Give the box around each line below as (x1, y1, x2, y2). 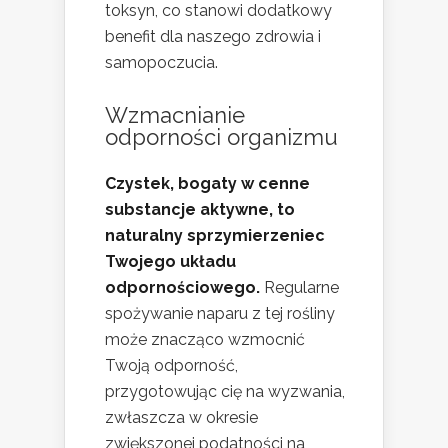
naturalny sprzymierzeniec (105, 226, 325, 246)
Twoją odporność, (105, 356, 238, 376)
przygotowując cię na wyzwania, (105, 382, 345, 402)
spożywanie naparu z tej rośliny (105, 304, 335, 324)
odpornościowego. (105, 278, 260, 298)
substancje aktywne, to (105, 200, 295, 220)
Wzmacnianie (105, 102, 245, 129)
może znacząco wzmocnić (105, 330, 305, 350)
